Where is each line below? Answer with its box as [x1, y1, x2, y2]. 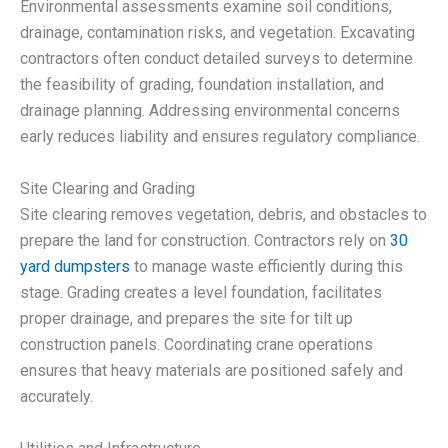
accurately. [20, 386, 93, 406]
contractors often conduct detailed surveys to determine [20, 49, 413, 69]
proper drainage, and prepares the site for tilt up [20, 308, 353, 328]
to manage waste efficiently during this [130, 256, 403, 276]
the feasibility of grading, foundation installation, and [20, 75, 384, 95]
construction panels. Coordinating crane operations [20, 334, 373, 354]
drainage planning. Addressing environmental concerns [20, 101, 400, 121]
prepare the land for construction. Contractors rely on [20, 230, 390, 250]
